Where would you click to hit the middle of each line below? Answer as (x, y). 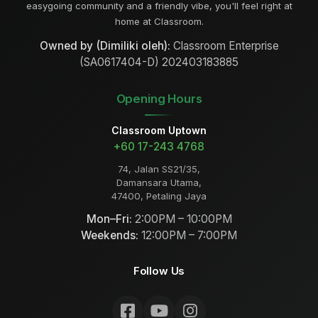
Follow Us (159, 271)
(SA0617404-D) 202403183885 (159, 62)
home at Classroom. (159, 22)
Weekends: (110, 236)
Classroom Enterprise (224, 45)
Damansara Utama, (159, 182)
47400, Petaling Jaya (159, 196)
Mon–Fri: (109, 219)
